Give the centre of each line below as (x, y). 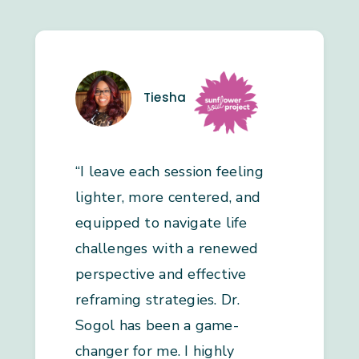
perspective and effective (161, 274)
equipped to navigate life (161, 223)
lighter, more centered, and (168, 198)
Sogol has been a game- (157, 326)
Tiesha (165, 98)
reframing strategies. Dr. (158, 300)
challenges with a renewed (167, 249)
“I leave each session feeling (169, 172)
